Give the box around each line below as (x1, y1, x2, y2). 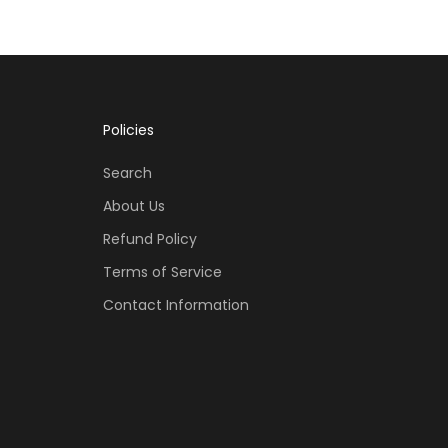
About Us (103, 196, 165, 217)
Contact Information (103, 295, 249, 316)
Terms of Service (103, 262, 222, 283)
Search (103, 163, 152, 184)
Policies (103, 120, 154, 141)
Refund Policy (103, 229, 197, 250)
